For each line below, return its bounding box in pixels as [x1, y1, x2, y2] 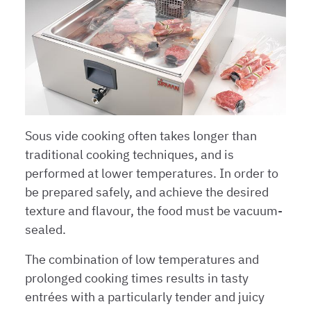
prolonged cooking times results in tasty [25, 270, 249, 287]
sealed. [25, 221, 66, 238]
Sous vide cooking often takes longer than [25, 128, 257, 144]
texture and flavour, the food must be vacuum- [25, 203, 283, 219]
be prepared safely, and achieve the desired [25, 184, 269, 201]
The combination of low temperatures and [25, 251, 259, 268]
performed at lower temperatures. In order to [25, 165, 278, 182]
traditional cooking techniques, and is [25, 146, 234, 163]
